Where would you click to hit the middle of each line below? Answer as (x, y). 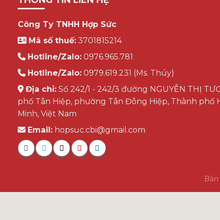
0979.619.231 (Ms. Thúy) (128, 73)
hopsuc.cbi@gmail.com (99, 130)
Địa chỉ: (41, 89)
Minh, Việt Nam (47, 114)
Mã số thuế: (52, 41)
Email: (40, 130)
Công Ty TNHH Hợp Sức (67, 25)
